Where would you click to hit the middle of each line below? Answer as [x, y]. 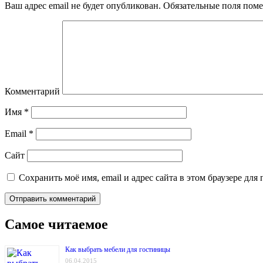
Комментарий [32, 92]
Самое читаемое [56, 225]
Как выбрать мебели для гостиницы [118, 250]
